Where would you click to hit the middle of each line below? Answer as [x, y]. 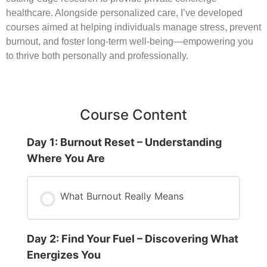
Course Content [133, 114]
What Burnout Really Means [122, 196]
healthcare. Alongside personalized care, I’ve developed [124, 13]
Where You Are [66, 158]
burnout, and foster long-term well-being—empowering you [130, 42]
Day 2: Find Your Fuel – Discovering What [132, 238]
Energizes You [63, 254]
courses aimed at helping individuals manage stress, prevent [133, 27]
